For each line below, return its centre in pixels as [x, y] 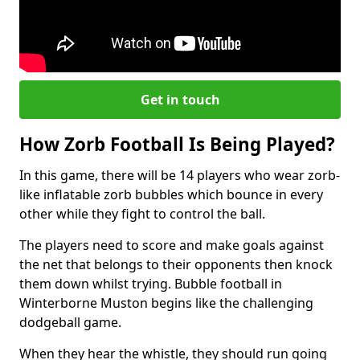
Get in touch [180, 99]
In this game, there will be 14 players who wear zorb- [180, 175]
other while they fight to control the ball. [142, 213]
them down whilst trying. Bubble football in [151, 283]
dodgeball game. [70, 322]
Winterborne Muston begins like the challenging [166, 303]
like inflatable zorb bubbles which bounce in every [171, 194]
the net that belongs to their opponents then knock [176, 264]
